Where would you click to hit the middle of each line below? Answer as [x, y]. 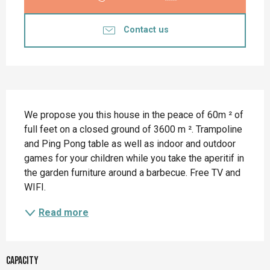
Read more [64, 212]
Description [39, 101]
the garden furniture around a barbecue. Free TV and [132, 172]
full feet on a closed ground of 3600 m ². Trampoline [133, 129]
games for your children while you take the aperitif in [134, 158]
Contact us [146, 30]
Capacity [22, 260]
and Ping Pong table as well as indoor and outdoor [130, 143]
